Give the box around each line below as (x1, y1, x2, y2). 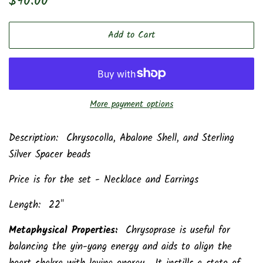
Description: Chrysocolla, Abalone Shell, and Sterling (9, 130, 234, 146)
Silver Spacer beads (9, 146, 90, 163)
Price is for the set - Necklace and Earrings (9, 171, 198, 188)
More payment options (90, 97, 173, 112)
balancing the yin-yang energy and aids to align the (9, 238, 232, 255)
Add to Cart (108, 27, 155, 42)
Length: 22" (9, 197, 64, 213)
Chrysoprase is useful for (117, 222, 230, 238)
